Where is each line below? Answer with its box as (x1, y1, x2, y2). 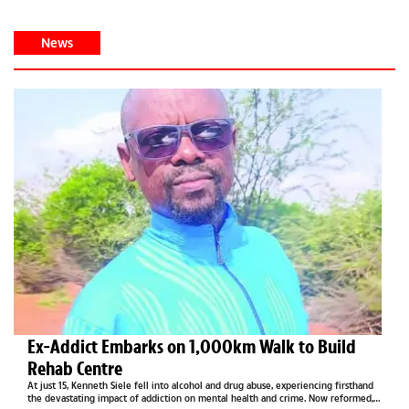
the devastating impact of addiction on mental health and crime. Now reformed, (27, 392, 373, 404)
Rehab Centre (27, 356, 122, 380)
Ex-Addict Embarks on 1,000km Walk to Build (27, 334, 356, 358)
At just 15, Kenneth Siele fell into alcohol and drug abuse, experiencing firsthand (27, 379, 373, 392)
